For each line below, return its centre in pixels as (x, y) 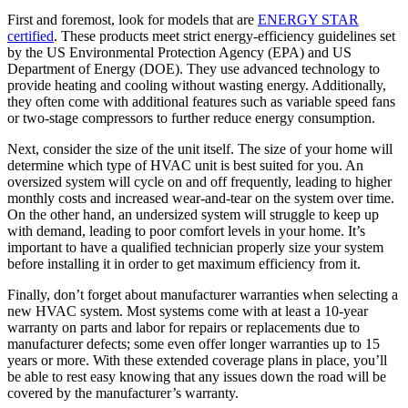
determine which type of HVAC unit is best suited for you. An (185, 165)
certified (31, 36)
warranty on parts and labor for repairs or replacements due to (184, 327)
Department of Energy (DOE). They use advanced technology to (194, 68)
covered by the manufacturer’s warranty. (123, 393)
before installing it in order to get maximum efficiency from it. (184, 263)
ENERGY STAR (308, 19)
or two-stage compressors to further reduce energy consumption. (191, 117)
